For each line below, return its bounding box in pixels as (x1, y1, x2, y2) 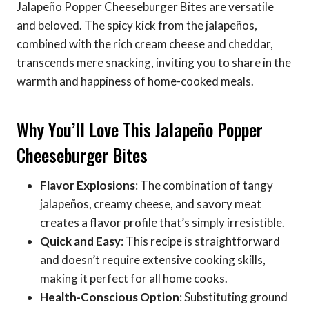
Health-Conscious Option (40, 290, 179, 305)
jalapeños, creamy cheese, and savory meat (40, 197, 261, 212)
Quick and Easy (40, 234, 121, 249)
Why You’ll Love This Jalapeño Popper (17, 116, 263, 142)
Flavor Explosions (40, 178, 135, 193)
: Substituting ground (179, 290, 288, 305)
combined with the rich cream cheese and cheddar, (17, 37, 273, 52)
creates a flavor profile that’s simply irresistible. (40, 215, 285, 230)
